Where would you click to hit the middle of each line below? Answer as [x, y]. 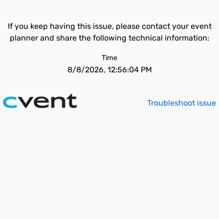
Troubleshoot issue [182, 103]
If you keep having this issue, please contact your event [109, 26]
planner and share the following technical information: [109, 38]
